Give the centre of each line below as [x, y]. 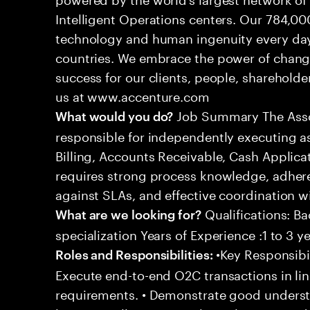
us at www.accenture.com [133, 95]
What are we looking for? [128, 213]
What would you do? [115, 115]
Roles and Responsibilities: [134, 254]
